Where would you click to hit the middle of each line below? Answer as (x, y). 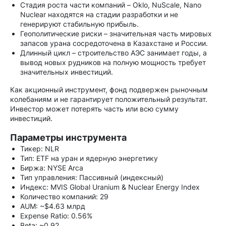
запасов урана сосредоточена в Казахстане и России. (114, 43)
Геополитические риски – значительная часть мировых (116, 34)
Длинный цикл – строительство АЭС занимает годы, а (114, 53)
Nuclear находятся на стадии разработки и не (99, 14)
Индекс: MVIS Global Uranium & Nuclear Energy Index (110, 187)
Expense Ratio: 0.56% (56, 216)
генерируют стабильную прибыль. (79, 24)
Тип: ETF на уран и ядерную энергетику (89, 158)
